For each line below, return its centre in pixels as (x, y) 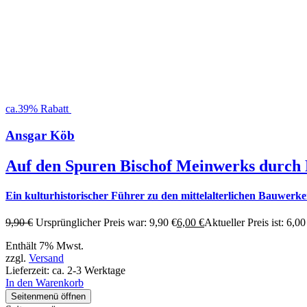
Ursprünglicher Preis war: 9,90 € (106, 223)
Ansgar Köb (40, 135)
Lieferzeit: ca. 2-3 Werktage (65, 271)
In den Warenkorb (45, 283)
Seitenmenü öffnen (48, 297)
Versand (46, 258)
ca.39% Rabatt (37, 108)
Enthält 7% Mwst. (45, 246)
